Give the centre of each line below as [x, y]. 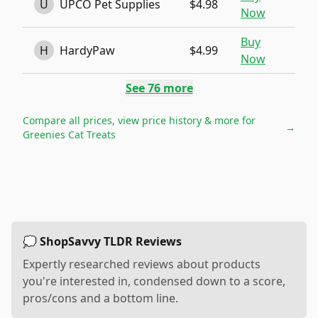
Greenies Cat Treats [69, 135]
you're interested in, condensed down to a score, [154, 281]
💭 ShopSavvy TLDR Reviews [102, 241]
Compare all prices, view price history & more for [139, 120]
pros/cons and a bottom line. [100, 298]
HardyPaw [87, 50]
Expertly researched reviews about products [142, 264]
